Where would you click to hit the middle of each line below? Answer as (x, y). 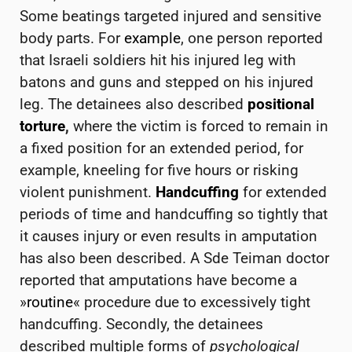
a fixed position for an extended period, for (161, 148)
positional (281, 104)
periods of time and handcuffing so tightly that (174, 214)
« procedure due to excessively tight (192, 302)
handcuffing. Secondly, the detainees (141, 324)
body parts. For (72, 38)
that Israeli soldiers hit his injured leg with (158, 60)
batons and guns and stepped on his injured (167, 82)
